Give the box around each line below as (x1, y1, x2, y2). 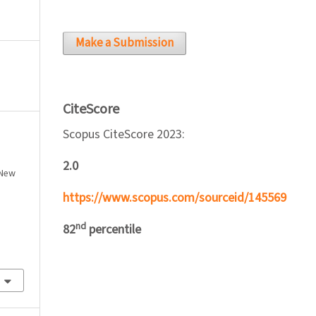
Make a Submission (75, 35, 174, 52)
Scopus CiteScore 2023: (63, 126, 185, 144)
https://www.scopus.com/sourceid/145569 (63, 189, 286, 207)
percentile (86, 221, 141, 239)
